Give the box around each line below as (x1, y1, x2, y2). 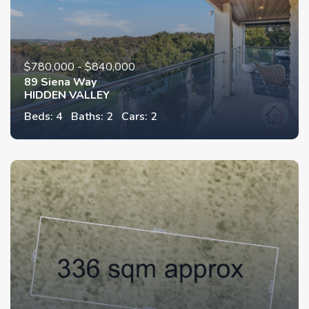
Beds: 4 (24, 108, 63, 124)
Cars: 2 (121, 108, 157, 124)
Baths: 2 (71, 108, 113, 124)
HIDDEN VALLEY (24, 87, 110, 103)
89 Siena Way (24, 74, 97, 90)
